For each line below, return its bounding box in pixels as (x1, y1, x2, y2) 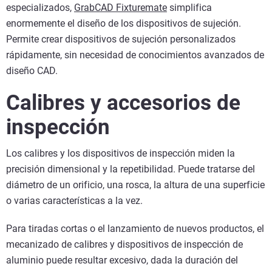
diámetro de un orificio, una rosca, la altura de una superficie (6, 179, 265, 191)
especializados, (6, 2, 74, 14)
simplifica (167, 2, 212, 14)
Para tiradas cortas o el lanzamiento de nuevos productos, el (6, 223, 264, 235)
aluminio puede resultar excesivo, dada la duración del (6, 254, 238, 267)
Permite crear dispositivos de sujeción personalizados (6, 33, 236, 46)
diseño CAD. (6, 65, 63, 77)
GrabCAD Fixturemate (74, 2, 167, 14)
